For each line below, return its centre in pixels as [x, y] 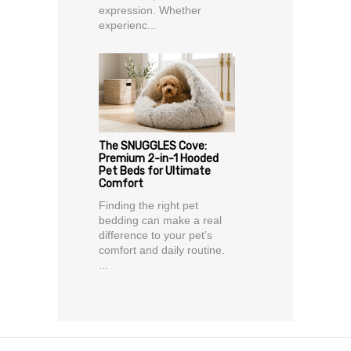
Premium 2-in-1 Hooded [159, 159]
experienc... [128, 25]
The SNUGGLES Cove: [153, 147]
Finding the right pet [148, 206]
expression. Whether [150, 11]
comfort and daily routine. [162, 250]
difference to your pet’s [156, 235]
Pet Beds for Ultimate [155, 172]
